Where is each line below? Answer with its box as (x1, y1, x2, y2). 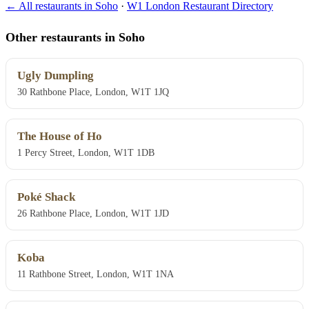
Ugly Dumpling (17, 69, 94, 83)
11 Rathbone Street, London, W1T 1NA (17, 268, 174, 280)
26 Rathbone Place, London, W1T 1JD (17, 208, 169, 219)
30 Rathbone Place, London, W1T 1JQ (17, 86, 169, 98)
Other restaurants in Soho (6, 30, 145, 44)
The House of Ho (17, 130, 102, 143)
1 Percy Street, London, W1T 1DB (17, 147, 154, 159)
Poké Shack (17, 190, 75, 204)
